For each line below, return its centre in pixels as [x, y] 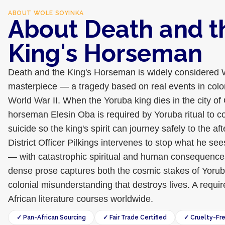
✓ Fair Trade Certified [135, 217]
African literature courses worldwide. [81, 199]
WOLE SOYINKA [59, 13]
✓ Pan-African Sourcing [51, 217]
